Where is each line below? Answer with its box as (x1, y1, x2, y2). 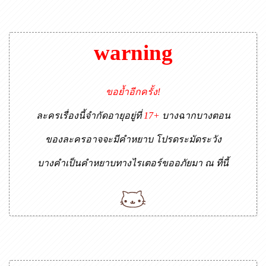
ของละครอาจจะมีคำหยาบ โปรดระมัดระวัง (45, 134, 221, 144)
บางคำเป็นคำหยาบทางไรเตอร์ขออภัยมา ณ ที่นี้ (37, 158, 229, 168)
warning (93, 40, 173, 65)
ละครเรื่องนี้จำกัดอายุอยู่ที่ (36, 110, 144, 121)
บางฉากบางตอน (159, 110, 230, 121)
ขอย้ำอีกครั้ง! (106, 87, 160, 97)
